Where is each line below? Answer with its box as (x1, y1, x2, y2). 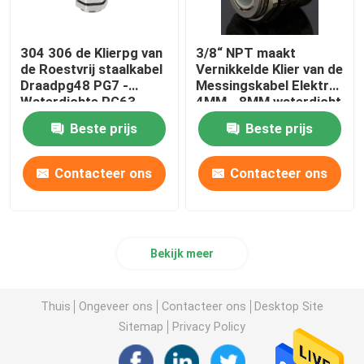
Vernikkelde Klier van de (196, 61, 344, 78)
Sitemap (119, 319, 164, 333)
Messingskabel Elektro (196, 77, 338, 94)
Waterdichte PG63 (20, 93, 136, 110)
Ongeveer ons (79, 299, 154, 313)
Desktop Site (254, 299, 324, 313)
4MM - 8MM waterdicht (196, 93, 342, 110)
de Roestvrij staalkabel (20, 61, 163, 78)
